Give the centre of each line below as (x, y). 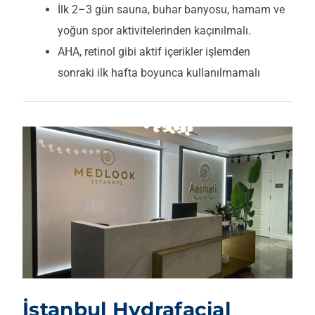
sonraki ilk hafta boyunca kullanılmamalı (159, 73)
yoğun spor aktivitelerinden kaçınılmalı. (154, 31)
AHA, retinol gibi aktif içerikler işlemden (154, 52)
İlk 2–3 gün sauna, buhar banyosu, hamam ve (171, 10)
